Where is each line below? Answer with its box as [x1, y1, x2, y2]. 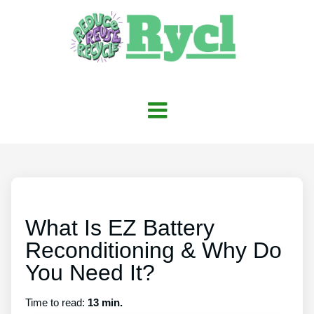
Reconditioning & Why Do [25, 237, 282, 263]
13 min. [88, 296, 123, 308]
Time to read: [25, 296, 88, 308]
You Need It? [25, 259, 155, 285]
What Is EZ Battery [25, 214, 214, 240]
